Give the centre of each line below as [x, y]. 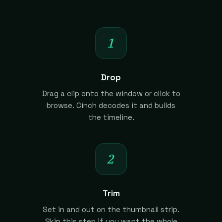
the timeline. [111, 117]
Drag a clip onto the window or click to [111, 93]
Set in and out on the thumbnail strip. [111, 209]
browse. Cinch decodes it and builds [111, 105]
